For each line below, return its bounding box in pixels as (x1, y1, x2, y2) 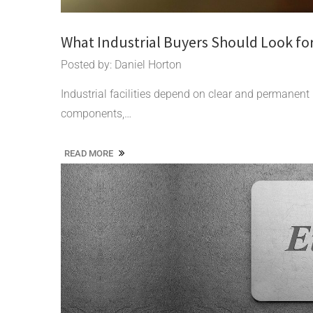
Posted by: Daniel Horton (61, 57, 182, 71)
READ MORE (64, 147, 115, 159)
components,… (61, 106, 131, 120)
